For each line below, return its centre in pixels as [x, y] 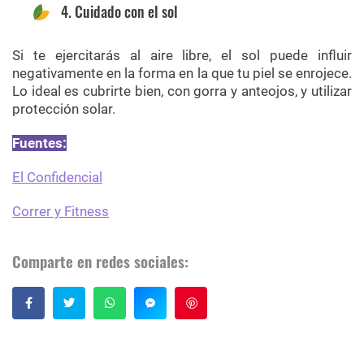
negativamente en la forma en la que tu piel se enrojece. [182, 73]
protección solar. [64, 108]
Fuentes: [39, 143]
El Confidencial [57, 177]
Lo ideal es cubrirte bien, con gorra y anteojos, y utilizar [182, 91]
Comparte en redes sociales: [100, 261]
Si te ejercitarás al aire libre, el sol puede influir [182, 55]
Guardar [230, 302]
